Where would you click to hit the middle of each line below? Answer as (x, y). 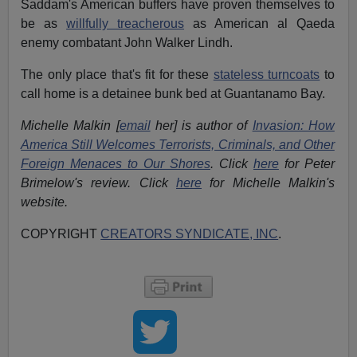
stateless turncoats (267, 75)
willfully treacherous (126, 24)
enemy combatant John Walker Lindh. (127, 43)
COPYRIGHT (61, 234)
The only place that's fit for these (117, 75)
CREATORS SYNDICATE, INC (190, 234)
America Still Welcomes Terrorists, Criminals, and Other (178, 145)
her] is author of (201, 126)
